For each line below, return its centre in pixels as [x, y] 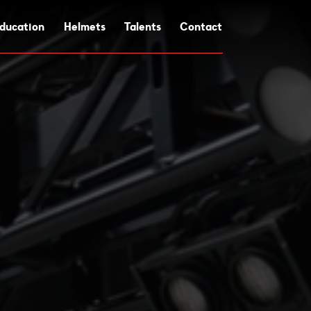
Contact [201, 27]
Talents [143, 27]
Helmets [84, 27]
